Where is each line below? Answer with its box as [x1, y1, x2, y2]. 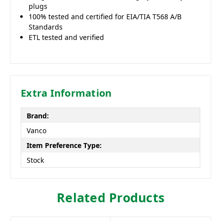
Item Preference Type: [26, 140, 102, 150]
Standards [29, 22, 63, 32]
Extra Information [21, 86, 112, 100]
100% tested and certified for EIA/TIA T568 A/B [29, 12, 182, 22]
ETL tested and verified [29, 33, 105, 42]
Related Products [57, 189, 164, 206]
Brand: [26, 110, 49, 120]
